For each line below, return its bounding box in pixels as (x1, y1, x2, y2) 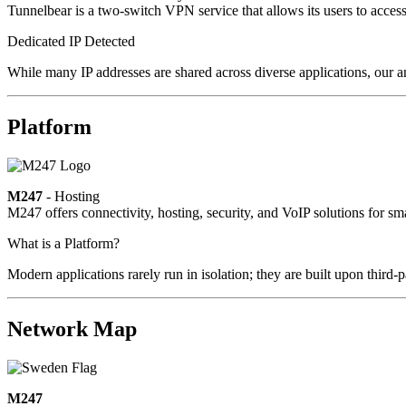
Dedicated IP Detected (7, 34, 135, 50)
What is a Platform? (7, 236, 120, 252)
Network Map (7, 317, 137, 342)
